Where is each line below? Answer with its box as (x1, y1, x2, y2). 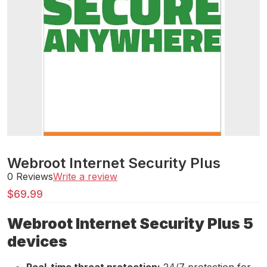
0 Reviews (7, 170, 53, 183)
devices (7, 232, 67, 251)
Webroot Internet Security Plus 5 (7, 215, 253, 233)
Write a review (53, 170, 117, 183)
